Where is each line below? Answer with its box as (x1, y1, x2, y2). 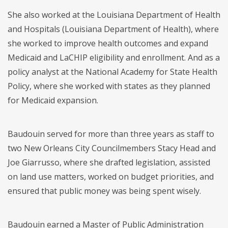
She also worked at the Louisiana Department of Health (8, 9, 220, 20)
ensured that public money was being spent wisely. (8, 185, 201, 196)
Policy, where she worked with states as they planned (8, 80, 210, 92)
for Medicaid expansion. (8, 94, 98, 106)
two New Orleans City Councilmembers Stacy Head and (8, 142, 216, 154)
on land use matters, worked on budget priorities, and (8, 170, 214, 182)
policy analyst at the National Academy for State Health (8, 66, 217, 77)
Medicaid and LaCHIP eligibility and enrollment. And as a (8, 51, 220, 63)
